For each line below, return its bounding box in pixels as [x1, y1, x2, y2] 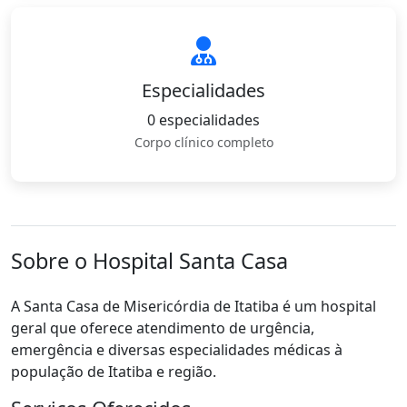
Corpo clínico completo [134, 134, 273, 151]
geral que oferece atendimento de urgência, [11, 318, 314, 338]
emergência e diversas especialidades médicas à [11, 340, 342, 360]
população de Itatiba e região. [11, 362, 216, 382]
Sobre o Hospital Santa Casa [11, 246, 288, 275]
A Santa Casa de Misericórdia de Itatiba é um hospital [11, 296, 376, 316]
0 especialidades [147, 110, 260, 130]
